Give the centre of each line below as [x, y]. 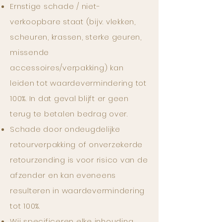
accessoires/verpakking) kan [67, 68]
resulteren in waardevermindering [77, 191]
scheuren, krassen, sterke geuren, [76, 37]
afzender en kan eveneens [63, 175]
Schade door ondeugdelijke [65, 129]
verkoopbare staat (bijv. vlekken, [73, 22]
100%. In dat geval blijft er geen [69, 98]
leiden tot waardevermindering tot [78, 83]
